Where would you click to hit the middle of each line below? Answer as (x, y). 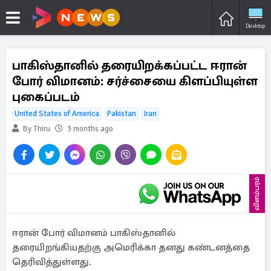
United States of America (57, 114)
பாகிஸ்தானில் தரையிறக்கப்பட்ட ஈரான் (129, 65)
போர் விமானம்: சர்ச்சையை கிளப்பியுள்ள (135, 81)
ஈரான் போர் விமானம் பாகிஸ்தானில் (94, 233)
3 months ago (90, 129)
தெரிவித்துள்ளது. (52, 262)
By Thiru (36, 129)
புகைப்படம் (46, 97)
